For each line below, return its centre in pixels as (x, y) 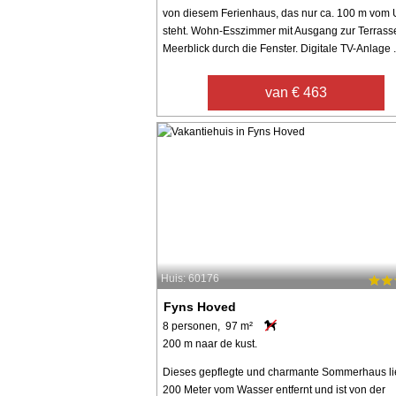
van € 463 (297, 92)
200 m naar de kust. (210, 343)
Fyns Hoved (200, 306)
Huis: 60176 (190, 279)
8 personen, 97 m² (208, 326)
